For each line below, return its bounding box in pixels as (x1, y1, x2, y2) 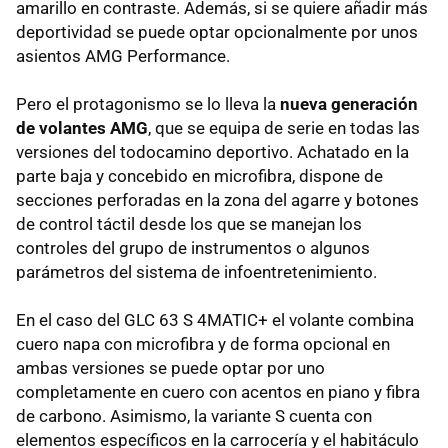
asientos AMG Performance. (16, 45, 230, 66)
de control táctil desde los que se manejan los (16, 213, 362, 234)
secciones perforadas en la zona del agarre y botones (16, 189, 419, 210)
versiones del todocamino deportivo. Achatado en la (16, 141, 409, 162)
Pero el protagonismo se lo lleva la (16, 93, 280, 114)
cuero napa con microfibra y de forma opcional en (16, 333, 390, 354)
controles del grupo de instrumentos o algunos (16, 237, 370, 258)
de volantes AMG (16, 117, 148, 138)
